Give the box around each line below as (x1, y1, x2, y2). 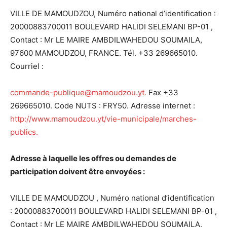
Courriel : (10, 61, 44, 71)
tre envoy (93, 167, 128, 176)
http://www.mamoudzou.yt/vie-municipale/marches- (10, 114, 197, 124)
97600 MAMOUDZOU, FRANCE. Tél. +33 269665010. (10, 48, 198, 58)
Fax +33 (146, 88, 178, 97)
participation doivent (10, 167, 89, 176)
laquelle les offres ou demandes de (47, 154, 176, 163)
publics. (10, 127, 38, 137)
